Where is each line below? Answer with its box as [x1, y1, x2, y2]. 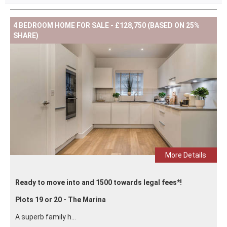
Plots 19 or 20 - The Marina [15, 195, 106, 204]
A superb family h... [15, 212, 76, 221]
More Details [165, 150, 207, 159]
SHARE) [13, 31, 39, 40]
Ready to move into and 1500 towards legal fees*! [15, 178, 182, 186]
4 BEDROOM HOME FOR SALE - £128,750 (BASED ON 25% [13, 21, 200, 29]
